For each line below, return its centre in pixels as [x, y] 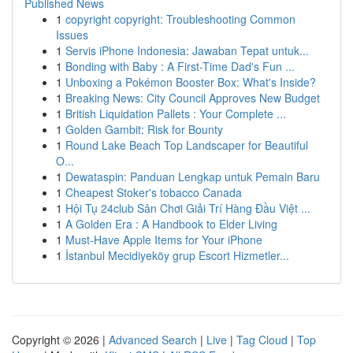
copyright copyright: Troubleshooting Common [180, 19]
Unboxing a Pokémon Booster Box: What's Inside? [191, 82]
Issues [72, 35]
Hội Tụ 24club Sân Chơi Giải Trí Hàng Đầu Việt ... [188, 208]
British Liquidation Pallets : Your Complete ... [176, 113]
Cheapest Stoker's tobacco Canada [154, 192]
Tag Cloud [262, 340]
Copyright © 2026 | [60, 340]
